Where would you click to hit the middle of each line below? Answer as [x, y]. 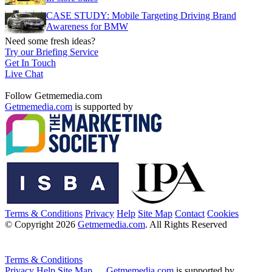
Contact [190, 213]
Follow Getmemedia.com [53, 95]
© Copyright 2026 [41, 224]
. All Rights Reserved [186, 224]
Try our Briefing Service [52, 52]
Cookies [223, 213]
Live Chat [24, 73]
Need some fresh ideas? [50, 41]
